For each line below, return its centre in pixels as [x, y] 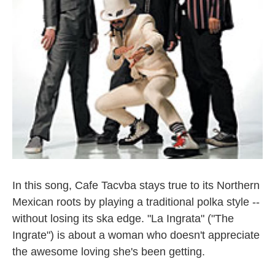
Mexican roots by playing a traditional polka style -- [136, 202]
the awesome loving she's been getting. [109, 252]
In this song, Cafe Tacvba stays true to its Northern [136, 185]
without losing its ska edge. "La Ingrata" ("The [123, 219]
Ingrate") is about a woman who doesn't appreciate [136, 235]
